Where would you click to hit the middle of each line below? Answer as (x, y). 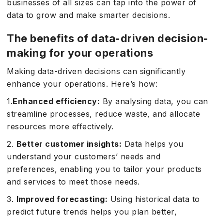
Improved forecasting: (62, 199)
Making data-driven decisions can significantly (96, 71)
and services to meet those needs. (73, 182)
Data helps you (153, 144)
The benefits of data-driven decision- (108, 38)
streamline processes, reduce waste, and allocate (103, 114)
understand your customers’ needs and (84, 156)
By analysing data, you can (154, 101)
